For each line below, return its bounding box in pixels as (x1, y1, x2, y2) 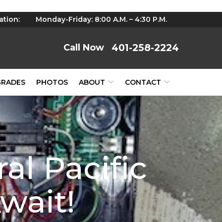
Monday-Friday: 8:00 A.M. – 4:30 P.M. (36, 15, 167, 24)
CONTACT (125, 78, 161, 87)
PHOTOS (36, 78, 68, 87)
